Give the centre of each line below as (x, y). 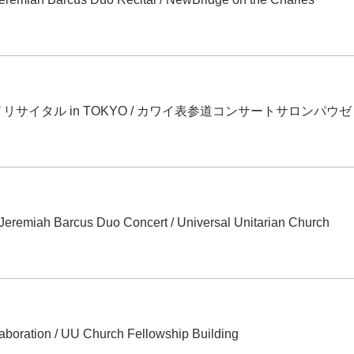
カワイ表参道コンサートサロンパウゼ (244, 111)
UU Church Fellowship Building (150, 334)
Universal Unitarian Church (253, 222)
